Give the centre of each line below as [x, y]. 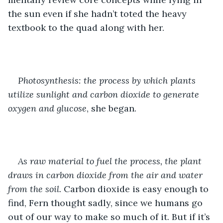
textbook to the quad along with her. [86, 27]
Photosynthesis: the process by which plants [108, 80]
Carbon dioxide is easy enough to [136, 189]
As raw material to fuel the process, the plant [111, 161]
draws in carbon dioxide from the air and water [107, 175]
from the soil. [35, 189]
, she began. [111, 108]
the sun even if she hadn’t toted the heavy [99, 13]
